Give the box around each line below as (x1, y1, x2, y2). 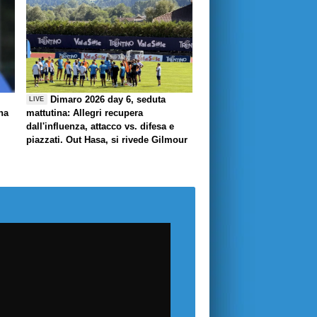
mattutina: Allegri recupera (26, 107, 143, 118)
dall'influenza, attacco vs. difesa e (26, 120, 174, 132)
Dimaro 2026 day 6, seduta (50, 93, 166, 105)
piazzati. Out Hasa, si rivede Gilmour (26, 134, 188, 145)
